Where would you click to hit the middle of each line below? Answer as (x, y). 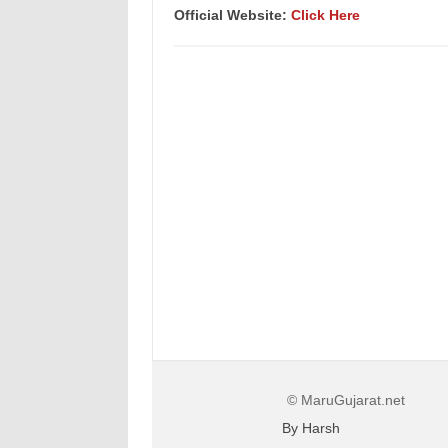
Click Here (325, 15)
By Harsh (311, 428)
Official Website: (232, 15)
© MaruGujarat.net (346, 400)
